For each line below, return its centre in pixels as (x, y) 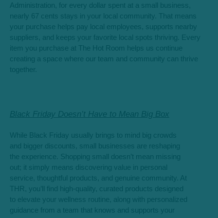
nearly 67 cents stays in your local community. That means (103, 16)
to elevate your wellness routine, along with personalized (99, 199)
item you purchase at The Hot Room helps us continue (96, 48)
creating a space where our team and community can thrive (104, 59)
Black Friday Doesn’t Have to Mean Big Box (90, 114)
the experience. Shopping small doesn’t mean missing (95, 156)
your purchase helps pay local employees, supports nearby (103, 27)
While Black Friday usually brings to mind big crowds (93, 135)
